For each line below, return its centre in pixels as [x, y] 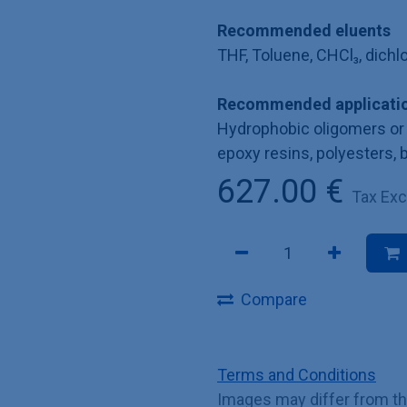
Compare [274, 299]
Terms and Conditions [297, 374]
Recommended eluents [304, 30]
